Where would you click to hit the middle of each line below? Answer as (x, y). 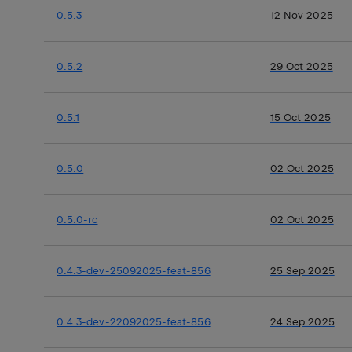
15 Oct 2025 (301, 117)
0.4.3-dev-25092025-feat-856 (134, 270)
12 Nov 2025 (302, 15)
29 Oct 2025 (302, 66)
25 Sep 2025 (302, 270)
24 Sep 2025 (302, 321)
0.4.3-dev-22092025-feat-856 (134, 321)
